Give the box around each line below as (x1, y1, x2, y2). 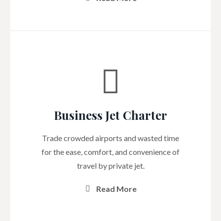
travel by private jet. (76, 161, 145, 170)
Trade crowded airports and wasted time (42, 133, 179, 143)
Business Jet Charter (54, 107, 167, 123)
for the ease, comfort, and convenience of (41, 147, 180, 156)
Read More (96, 184, 137, 193)
